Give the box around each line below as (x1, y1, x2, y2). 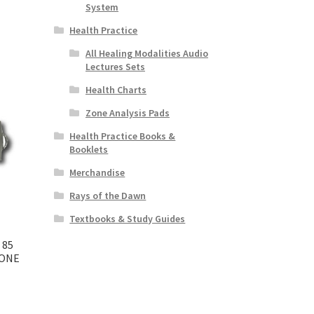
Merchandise (69, 165, 125, 179)
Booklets (69, 142, 109, 156)
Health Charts (85, 83, 146, 96)
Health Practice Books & (69, 129, 176, 142)
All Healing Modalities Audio (85, 46, 208, 60)
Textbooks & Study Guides (69, 212, 186, 225)
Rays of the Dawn (69, 189, 146, 202)
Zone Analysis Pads (85, 106, 170, 119)
